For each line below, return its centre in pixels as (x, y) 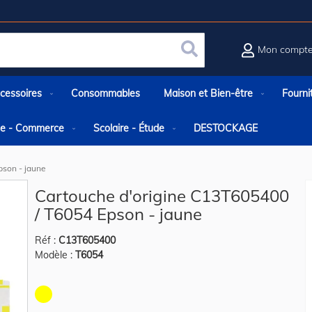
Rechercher (215, 61)
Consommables (106, 93)
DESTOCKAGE (226, 128)
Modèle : (54, 255)
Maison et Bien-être (208, 93)
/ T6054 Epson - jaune (119, 214)
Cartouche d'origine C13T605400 (162, 196)
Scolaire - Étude (129, 128)
